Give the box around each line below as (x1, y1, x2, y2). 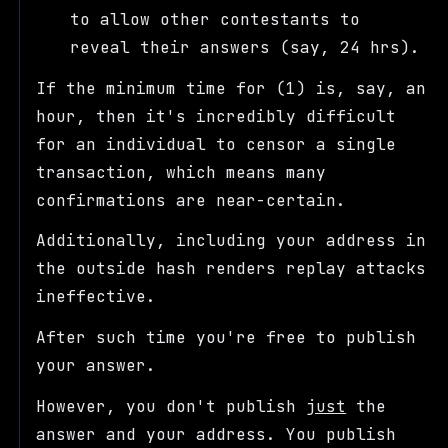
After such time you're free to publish (36, 327, 417, 349)
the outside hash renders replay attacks (36, 258, 427, 280)
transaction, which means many (36, 161, 327, 183)
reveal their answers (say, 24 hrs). (70, 36, 421, 58)
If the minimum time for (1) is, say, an (36, 77, 427, 99)
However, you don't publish (36, 396, 307, 418)
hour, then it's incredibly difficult (36, 105, 397, 127)
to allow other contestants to (70, 8, 361, 30)
